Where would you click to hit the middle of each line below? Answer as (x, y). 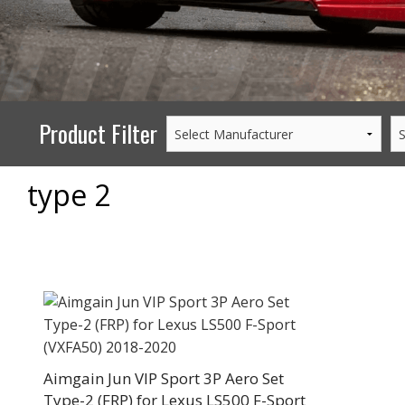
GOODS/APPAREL (363, 49)
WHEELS (351, 27)
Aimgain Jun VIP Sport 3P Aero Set (163, 378)
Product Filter (98, 133)
